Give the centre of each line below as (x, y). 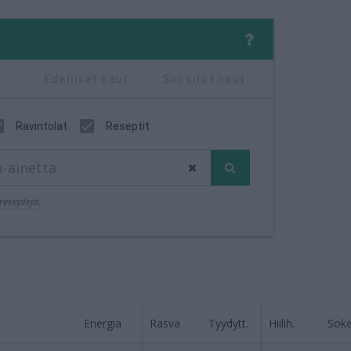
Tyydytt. (228, 323)
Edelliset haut (86, 79)
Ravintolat (42, 126)
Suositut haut (204, 79)
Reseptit (128, 126)
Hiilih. (282, 323)
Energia (103, 323)
